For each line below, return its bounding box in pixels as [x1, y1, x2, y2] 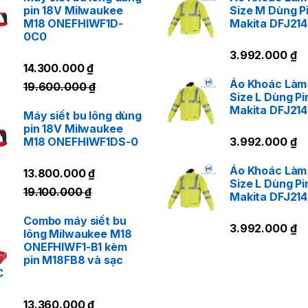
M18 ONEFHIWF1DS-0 [23, 134, 138, 148]
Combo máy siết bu [23, 214, 126, 228]
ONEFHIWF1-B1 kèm [23, 240, 127, 254]
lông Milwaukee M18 [23, 227, 132, 241]
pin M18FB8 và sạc [23, 253, 123, 267]
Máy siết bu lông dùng [23, 108, 142, 122]
